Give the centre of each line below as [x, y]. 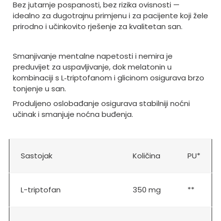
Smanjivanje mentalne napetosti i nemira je [92, 56]
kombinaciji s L [38, 78]
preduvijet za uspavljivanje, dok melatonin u [92, 67]
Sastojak [36, 156]
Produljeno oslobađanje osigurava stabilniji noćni [101, 104]
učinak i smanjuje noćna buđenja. [73, 114]
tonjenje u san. [39, 89]
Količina [146, 156]
